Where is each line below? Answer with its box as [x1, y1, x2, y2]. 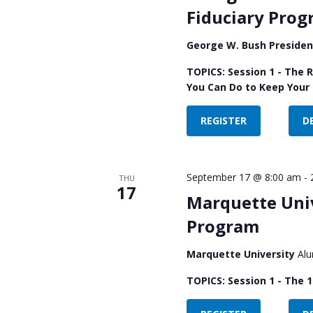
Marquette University [186, 247, 298, 261]
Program [186, 214, 259, 238]
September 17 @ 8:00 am [186, 170, 301, 184]
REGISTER [200, 113, 247, 127]
